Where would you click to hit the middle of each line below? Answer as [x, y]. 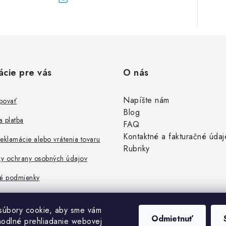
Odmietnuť [172, 219]
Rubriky [136, 149]
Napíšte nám [146, 100]
